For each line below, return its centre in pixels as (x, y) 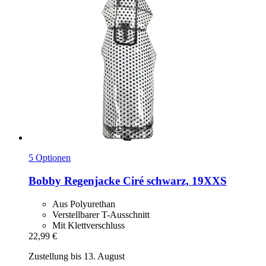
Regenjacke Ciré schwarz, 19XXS (144, 180)
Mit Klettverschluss (88, 225)
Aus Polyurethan (84, 204)
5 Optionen (50, 158)
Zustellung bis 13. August (77, 256)
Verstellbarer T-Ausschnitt (101, 214)
